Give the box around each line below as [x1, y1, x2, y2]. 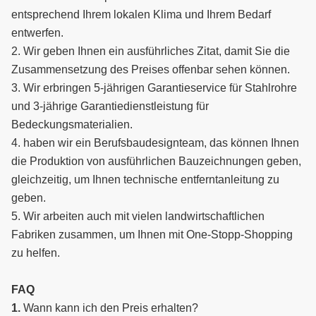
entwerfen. [11, 27, 63, 39]
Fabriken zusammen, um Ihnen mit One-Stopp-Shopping [11, 229, 293, 241]
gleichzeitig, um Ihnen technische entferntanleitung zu [11, 174, 279, 186]
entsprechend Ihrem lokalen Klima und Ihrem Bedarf [11, 8, 271, 21]
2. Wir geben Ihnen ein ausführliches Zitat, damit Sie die [11, 45, 290, 58]
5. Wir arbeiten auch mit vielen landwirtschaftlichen [11, 210, 265, 223]
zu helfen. [11, 247, 60, 260]
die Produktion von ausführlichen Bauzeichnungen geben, [11, 155, 301, 168]
